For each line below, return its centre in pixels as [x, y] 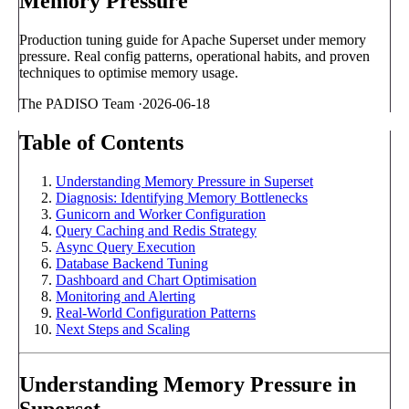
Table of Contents [101, 142]
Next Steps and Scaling [123, 329]
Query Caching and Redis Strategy [156, 230]
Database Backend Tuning [132, 263]
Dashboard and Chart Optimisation [156, 279]
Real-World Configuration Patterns [156, 312]
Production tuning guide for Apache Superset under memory [193, 39]
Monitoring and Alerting [126, 296]
